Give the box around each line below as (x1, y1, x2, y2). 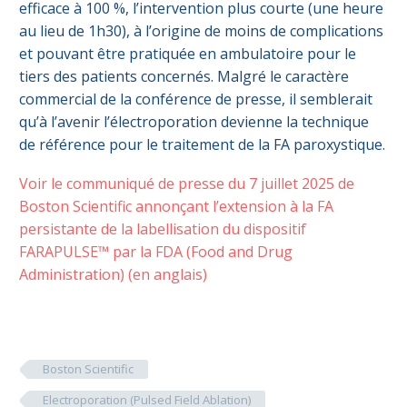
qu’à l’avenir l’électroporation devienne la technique (19, 112, 369, 133)
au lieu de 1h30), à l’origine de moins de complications (19, 21, 383, 42)
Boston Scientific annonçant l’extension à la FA (19, 195, 333, 216)
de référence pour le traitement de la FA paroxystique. (19, 134, 385, 155)
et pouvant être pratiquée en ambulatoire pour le (19, 44, 356, 65)
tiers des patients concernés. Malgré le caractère (19, 66, 349, 87)
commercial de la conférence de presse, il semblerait (19, 89, 372, 110)
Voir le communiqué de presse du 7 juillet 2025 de (19, 173, 354, 194)
